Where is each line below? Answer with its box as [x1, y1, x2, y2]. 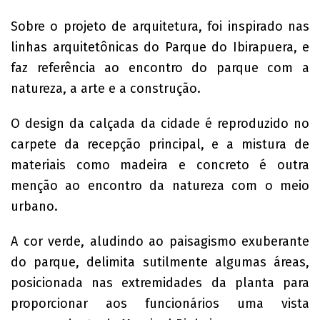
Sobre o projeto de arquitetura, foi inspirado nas [11, 19, 309, 34]
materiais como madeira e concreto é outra [11, 157, 309, 173]
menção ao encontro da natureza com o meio [11, 178, 309, 194]
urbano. [11, 199, 58, 214]
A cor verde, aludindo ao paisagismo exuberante [11, 234, 309, 249]
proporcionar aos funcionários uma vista [11, 296, 309, 311]
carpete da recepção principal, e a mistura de [11, 136, 309, 152]
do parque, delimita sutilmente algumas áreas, [11, 254, 309, 270]
